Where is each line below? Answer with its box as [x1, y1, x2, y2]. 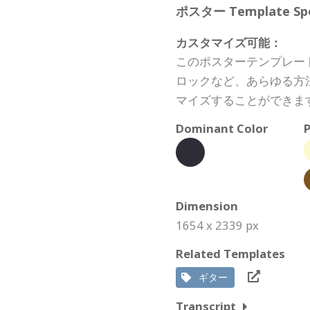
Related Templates [176, 245, 285, 262]
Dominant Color [176, 120, 268, 136]
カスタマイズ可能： [176, 34, 282, 51]
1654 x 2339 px [176, 217, 259, 233]
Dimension [176, 197, 238, 214]
